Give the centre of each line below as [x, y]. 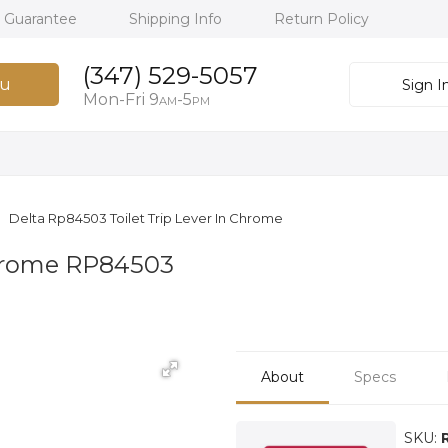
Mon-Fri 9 [120, 99]
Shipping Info [177, 19]
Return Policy [321, 19]
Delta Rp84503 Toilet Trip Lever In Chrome [146, 217]
